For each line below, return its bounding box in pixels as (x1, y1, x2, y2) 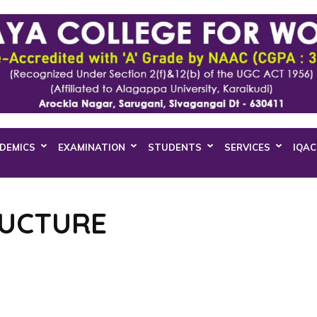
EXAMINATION (58, 142, 125, 154)
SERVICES (224, 142, 270, 154)
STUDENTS (148, 142, 202, 154)
